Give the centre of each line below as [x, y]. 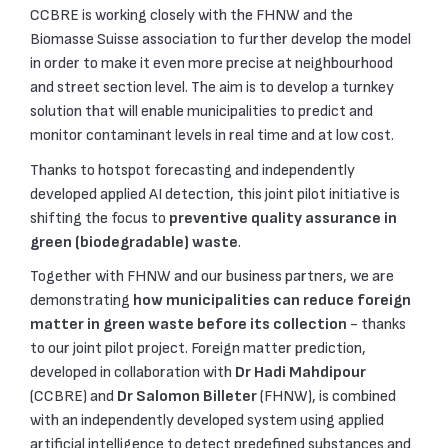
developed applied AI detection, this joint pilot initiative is [215, 194]
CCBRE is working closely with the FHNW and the [191, 15]
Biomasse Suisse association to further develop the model [220, 39]
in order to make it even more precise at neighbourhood [211, 63]
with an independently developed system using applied [207, 421]
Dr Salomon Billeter [187, 397]
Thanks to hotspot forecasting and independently [192, 170]
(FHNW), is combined [326, 397]
